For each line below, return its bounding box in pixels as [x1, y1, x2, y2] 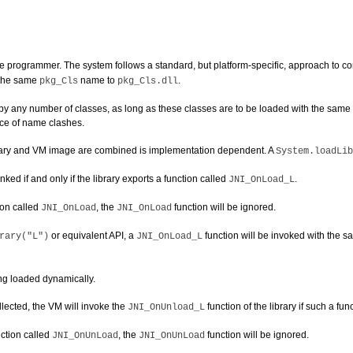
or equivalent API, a [49, 230, 136, 241]
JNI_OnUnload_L [128, 302, 205, 313]
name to [78, 75, 117, 86]
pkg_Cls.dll [117, 76, 178, 87]
